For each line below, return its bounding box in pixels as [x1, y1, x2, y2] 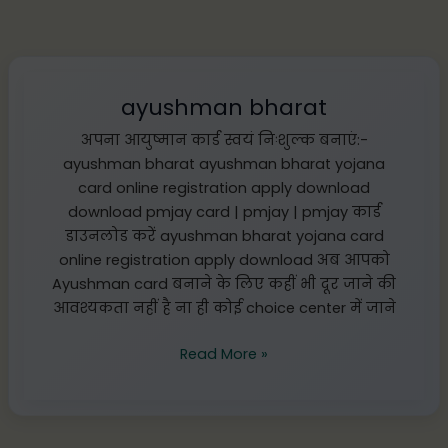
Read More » [180, 344, 268, 365]
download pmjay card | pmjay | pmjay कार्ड [67, 202, 381, 223]
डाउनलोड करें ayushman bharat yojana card [64, 226, 384, 247]
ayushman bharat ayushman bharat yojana [63, 154, 385, 175]
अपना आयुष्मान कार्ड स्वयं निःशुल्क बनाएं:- [80, 130, 368, 151]
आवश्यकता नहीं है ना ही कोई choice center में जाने [52, 298, 396, 319]
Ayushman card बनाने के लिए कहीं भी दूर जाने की [52, 274, 396, 295]
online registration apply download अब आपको [58, 250, 390, 271]
